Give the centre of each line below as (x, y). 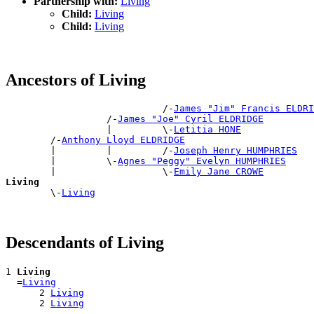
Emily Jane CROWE (219, 172)
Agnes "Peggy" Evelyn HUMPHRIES (202, 161)
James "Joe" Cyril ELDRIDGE (191, 119)
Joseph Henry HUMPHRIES (235, 151)
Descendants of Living (85, 243)
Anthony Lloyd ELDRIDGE (123, 140)
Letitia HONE (207, 130)
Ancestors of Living (76, 80)
